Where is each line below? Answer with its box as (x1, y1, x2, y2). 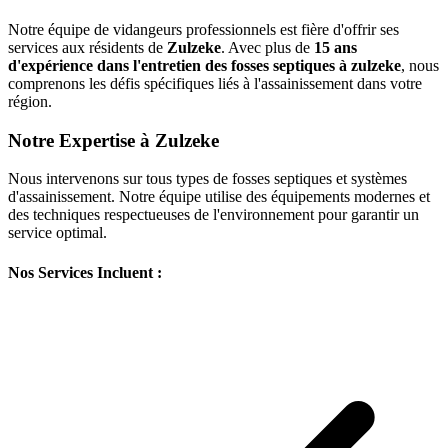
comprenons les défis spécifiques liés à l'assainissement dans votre (8, 74, 422, 92)
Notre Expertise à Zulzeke (8, 129, 219, 151)
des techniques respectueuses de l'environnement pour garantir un (8, 206, 419, 224)
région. (8, 92, 52, 110)
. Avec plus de (221, 38, 314, 56)
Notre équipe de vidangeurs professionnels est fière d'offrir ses (8, 20, 399, 38)
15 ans (314, 38, 357, 56)
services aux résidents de (8, 38, 167, 56)
